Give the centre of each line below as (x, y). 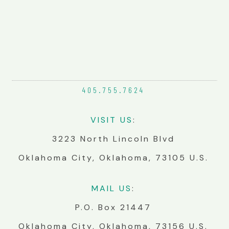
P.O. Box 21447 (113, 208)
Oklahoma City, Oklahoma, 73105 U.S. (113, 158)
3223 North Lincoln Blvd (113, 139)
